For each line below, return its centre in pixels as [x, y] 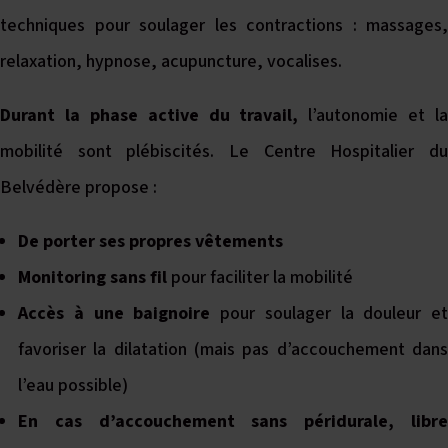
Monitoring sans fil [92, 277]
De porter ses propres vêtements [150, 241]
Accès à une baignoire [114, 313]
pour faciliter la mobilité [260, 277]
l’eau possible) [73, 385]
